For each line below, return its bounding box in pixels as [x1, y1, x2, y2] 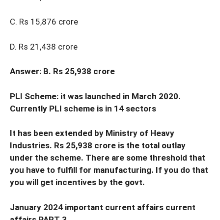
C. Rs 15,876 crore [10, 17, 78, 27]
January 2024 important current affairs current [10, 202, 195, 212]
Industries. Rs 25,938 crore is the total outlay [10, 140, 186, 151]
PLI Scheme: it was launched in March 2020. [10, 91, 181, 101]
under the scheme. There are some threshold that [10, 153, 205, 163]
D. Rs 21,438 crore [10, 41, 78, 52]
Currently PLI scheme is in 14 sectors [10, 103, 156, 113]
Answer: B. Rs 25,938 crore [10, 66, 115, 77]
